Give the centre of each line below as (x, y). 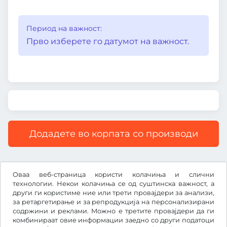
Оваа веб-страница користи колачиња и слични (113, 175)
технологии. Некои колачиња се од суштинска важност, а (113, 184)
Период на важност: (64, 28)
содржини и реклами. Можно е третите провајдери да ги (113, 211)
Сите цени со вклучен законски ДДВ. (77, 164)
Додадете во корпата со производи (113, 134)
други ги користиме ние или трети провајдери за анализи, (113, 193)
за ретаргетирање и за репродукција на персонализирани (113, 202)
